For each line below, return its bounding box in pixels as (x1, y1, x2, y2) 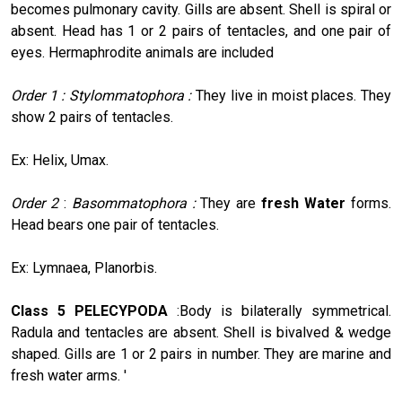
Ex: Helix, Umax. (11, 151, 109, 169)
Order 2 (11, 194, 64, 212)
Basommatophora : (71, 194, 201, 212)
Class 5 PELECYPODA (11, 301, 177, 319)
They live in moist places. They (196, 86, 391, 104)
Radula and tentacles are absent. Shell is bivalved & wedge (11, 323, 391, 341)
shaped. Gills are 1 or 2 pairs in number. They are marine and (11, 345, 391, 363)
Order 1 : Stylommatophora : (11, 86, 196, 104)
